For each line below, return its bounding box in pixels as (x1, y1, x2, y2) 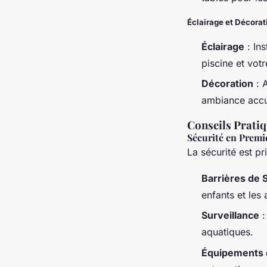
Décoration (201, 77, 253, 90)
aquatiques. (201, 226, 253, 238)
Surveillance (201, 209, 259, 222)
